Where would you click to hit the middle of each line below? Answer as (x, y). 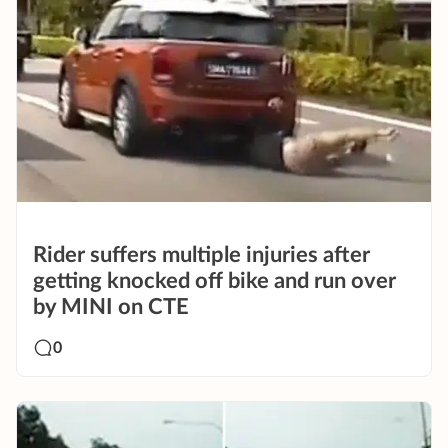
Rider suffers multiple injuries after (201, 255)
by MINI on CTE (111, 307)
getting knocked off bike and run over (214, 281)
